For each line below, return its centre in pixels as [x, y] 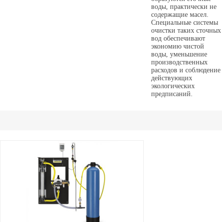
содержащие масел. [180, 15]
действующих [171, 78]
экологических [173, 86]
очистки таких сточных [186, 30]
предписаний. [172, 94]
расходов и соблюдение [186, 70]
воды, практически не [184, 7]
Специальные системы [184, 23]
